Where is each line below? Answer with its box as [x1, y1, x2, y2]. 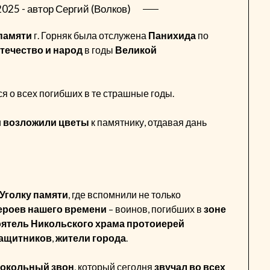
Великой [115, 43, 157, 55]
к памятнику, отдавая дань [89, 116, 207, 128]
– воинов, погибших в [107, 202, 204, 215]
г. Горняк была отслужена [32, 29, 149, 41]
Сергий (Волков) [55, 2, 131, 15]
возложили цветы [3, 116, 90, 128]
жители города [55, 231, 127, 243]
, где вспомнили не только [68, 188, 181, 200]
